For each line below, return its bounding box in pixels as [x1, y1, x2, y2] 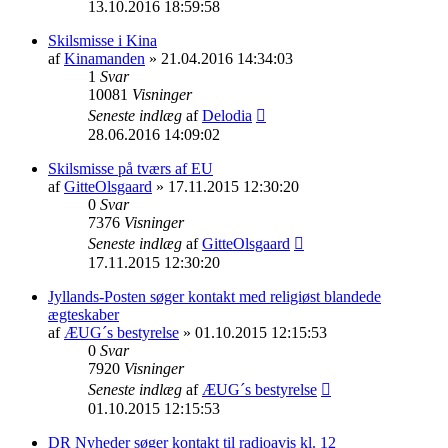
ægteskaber [48, 305, 119, 323]
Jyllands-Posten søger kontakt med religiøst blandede [48, 287, 381, 305]
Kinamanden [64, 49, 145, 67]
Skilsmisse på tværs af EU [48, 159, 213, 177]
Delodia [202, 106, 252, 124]
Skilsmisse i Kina [48, 31, 157, 49]
